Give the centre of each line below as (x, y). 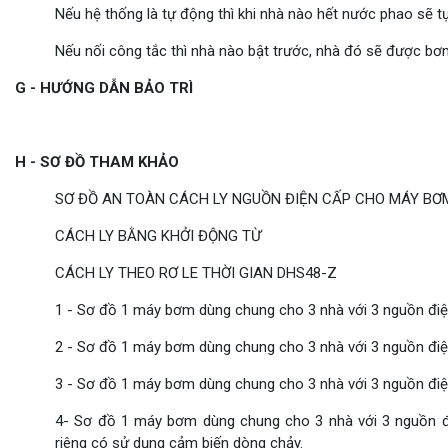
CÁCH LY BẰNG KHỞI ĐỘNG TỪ (158, 236)
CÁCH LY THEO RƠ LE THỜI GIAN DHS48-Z (196, 273)
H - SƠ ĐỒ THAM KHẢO (97, 162)
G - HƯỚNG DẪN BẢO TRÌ (104, 88)
